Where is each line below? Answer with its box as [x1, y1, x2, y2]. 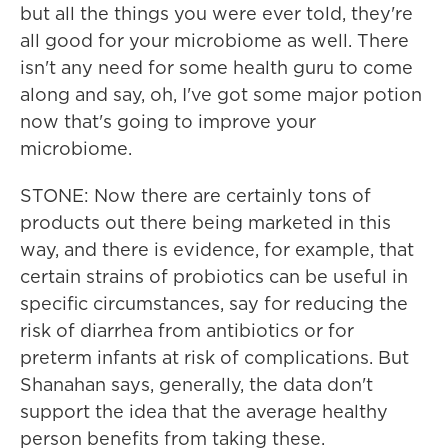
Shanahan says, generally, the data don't [20, 372, 373, 397]
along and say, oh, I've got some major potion [20, 82, 422, 107]
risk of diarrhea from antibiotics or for [20, 318, 354, 343]
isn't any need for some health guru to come [20, 55, 413, 80]
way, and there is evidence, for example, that [20, 237, 414, 262]
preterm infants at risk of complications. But [20, 345, 409, 370]
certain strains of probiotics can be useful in [20, 264, 408, 289]
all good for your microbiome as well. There [20, 28, 409, 53]
